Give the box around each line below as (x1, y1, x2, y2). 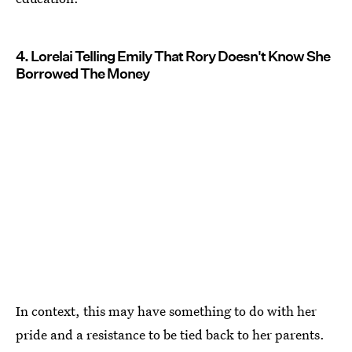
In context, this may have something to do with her (16, 302, 317, 321)
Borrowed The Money (16, 64, 149, 82)
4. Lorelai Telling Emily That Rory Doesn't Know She (16, 47, 330, 64)
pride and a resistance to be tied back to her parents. (16, 325, 324, 344)
